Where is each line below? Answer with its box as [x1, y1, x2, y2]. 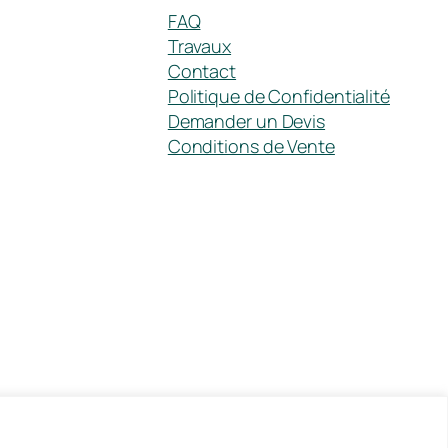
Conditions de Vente [167, 134, 335, 159]
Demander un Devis [167, 109, 326, 134]
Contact [167, 59, 237, 84]
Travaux [167, 34, 232, 59]
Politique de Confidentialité [167, 84, 390, 109]
